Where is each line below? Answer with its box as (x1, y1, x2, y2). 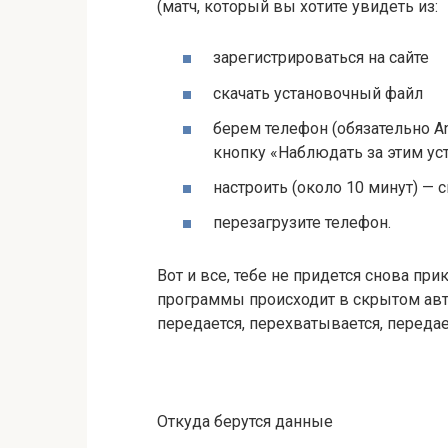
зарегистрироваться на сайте (213, 48, 429, 68)
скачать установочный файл (213, 83, 423, 103)
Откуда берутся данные (157, 411, 333, 431)
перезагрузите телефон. (213, 213, 391, 233)
